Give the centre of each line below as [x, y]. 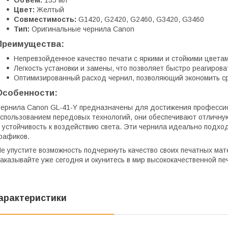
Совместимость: [45, 20]
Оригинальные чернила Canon [82, 29]
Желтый [49, 10]
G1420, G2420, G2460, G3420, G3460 [140, 20]
